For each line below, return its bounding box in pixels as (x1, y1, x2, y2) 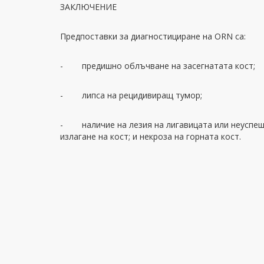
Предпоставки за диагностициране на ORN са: (60, 31, 246, 42)
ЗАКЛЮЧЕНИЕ (60, 1, 117, 12)
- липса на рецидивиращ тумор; (60, 90, 202, 101)
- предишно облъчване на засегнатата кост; (60, 60, 255, 71)
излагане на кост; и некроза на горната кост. (60, 131, 241, 142)
